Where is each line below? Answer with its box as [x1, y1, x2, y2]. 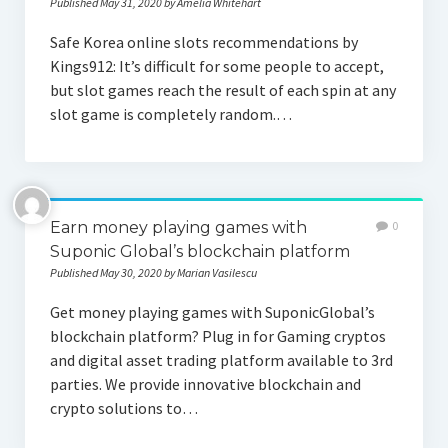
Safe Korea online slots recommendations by [49, 32, 358, 52]
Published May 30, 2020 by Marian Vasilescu [49, 265, 257, 280]
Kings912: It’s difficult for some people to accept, [49, 56, 384, 76]
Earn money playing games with [49, 218, 307, 237]
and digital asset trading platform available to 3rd [49, 350, 393, 370]
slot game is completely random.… [49, 104, 292, 124]
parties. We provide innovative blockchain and [49, 374, 361, 394]
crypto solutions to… [49, 398, 198, 418]
